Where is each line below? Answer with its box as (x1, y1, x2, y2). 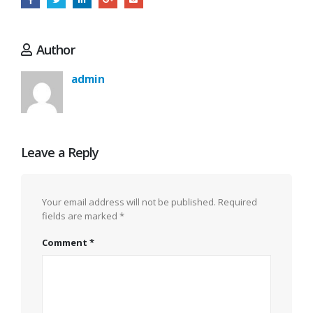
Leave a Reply (21, 143, 99, 161)
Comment (42, 236, 89, 249)
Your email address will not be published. (42, 195, 216, 208)
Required (218, 195, 257, 208)
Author (36, 41, 75, 59)
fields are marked (42, 209, 119, 222)
